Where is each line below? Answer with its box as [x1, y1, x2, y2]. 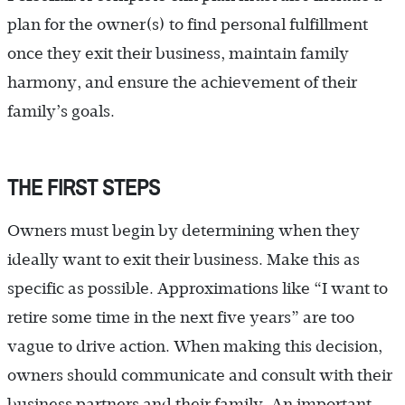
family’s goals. [7, 102, 115, 121]
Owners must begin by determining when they [7, 221, 360, 240]
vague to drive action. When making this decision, [7, 337, 382, 356]
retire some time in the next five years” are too [7, 308, 354, 327]
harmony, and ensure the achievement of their [7, 73, 357, 92]
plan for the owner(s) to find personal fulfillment [7, 15, 368, 34]
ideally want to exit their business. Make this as [7, 250, 360, 269]
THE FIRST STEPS [7, 174, 160, 203]
